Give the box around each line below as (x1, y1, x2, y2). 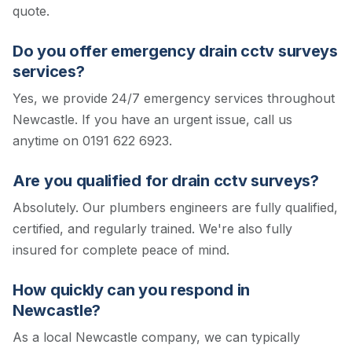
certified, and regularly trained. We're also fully (13, 221, 292, 237)
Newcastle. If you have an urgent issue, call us (13, 112, 292, 128)
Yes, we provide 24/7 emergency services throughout (13, 90, 335, 107)
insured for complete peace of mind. (13, 242, 229, 258)
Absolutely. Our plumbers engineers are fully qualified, (13, 200, 338, 216)
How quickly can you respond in (13, 280, 250, 300)
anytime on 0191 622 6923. (13, 133, 172, 149)
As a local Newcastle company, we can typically (13, 329, 300, 346)
